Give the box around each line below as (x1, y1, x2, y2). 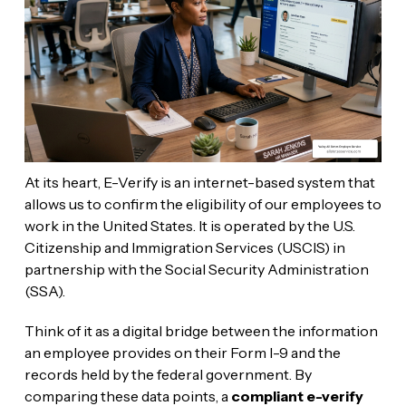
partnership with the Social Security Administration (24, 259, 369, 278)
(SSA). (24, 281, 65, 300)
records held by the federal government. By (24, 364, 312, 383)
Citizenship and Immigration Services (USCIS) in (24, 237, 345, 256)
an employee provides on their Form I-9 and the (24, 343, 341, 362)
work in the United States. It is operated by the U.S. (24, 216, 355, 235)
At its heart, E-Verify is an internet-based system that (24, 172, 375, 191)
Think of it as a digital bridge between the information (24, 321, 378, 340)
